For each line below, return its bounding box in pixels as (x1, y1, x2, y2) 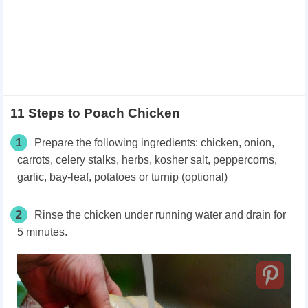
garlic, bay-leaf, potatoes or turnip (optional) (17, 170, 228, 183)
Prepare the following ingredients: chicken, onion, (34, 136, 274, 148)
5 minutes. (17, 225, 67, 238)
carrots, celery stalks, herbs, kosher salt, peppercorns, (17, 153, 277, 166)
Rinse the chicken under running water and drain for (34, 208, 286, 221)
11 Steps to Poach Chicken (10, 105, 180, 120)
